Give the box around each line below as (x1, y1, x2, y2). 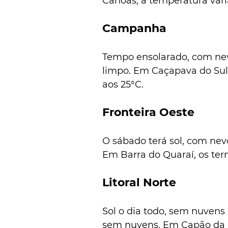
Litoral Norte (102, 175, 176, 189)
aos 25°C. (102, 78, 144, 90)
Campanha (102, 21, 166, 35)
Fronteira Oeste (102, 105, 194, 119)
